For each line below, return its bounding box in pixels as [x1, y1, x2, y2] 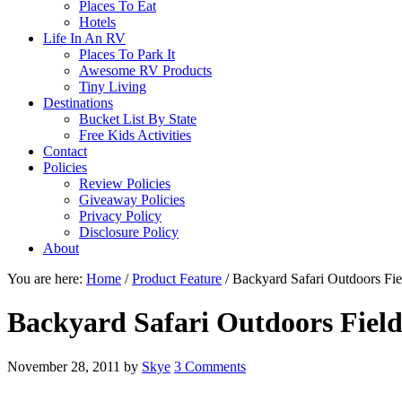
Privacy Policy [79, 208, 162, 223]
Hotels [79, 14, 116, 30]
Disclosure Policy [79, 224, 179, 240]
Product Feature [132, 271, 222, 286]
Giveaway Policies [79, 192, 185, 207]
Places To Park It [79, 47, 175, 62]
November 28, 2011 [7, 358, 120, 374]
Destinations [43, 95, 113, 110]
